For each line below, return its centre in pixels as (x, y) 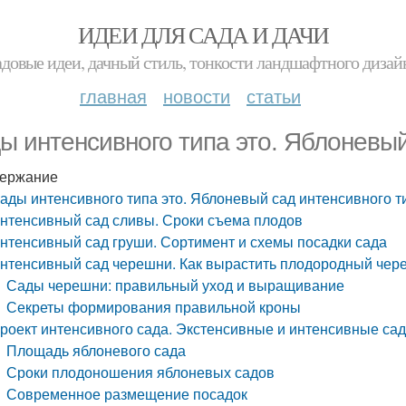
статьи (274, 96)
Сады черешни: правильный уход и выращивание (176, 285)
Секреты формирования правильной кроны (154, 307)
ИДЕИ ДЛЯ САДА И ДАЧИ (203, 34)
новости (197, 96)
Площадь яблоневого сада (97, 350)
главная (113, 96)
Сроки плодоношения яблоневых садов (141, 372)
